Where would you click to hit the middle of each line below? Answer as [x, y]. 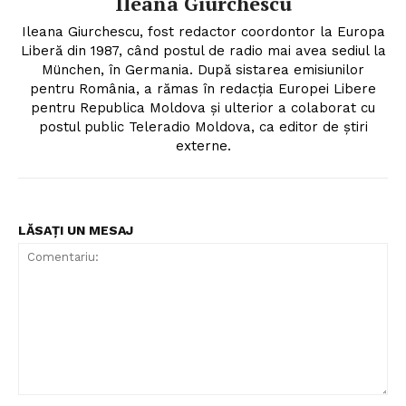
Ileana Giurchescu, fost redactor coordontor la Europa [203, 32]
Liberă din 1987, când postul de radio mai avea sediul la [203, 51]
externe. [203, 146]
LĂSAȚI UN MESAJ [76, 230]
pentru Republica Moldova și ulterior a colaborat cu [203, 108]
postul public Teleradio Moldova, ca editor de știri [203, 127]
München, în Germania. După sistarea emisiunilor [203, 70]
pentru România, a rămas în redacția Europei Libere [203, 89]
